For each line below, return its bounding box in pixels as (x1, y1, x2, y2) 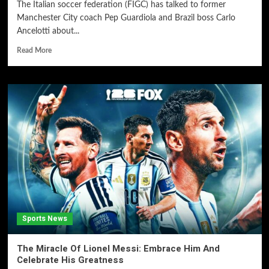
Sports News (22, 213, 67, 224)
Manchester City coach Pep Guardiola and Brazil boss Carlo (16, 14, 235, 22)
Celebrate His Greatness (16, 253, 124, 267)
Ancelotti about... (16, 27, 79, 35)
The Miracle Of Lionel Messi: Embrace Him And (16, 242, 220, 255)
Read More (16, 47, 52, 54)
